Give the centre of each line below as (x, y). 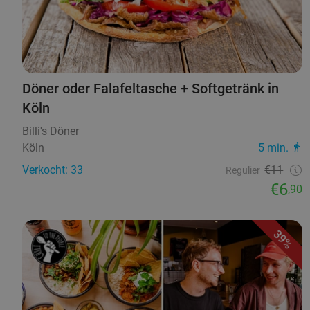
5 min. (274, 147)
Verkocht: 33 (53, 170)
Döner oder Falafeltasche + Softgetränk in (151, 88)
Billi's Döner (51, 131)
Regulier (243, 170)
